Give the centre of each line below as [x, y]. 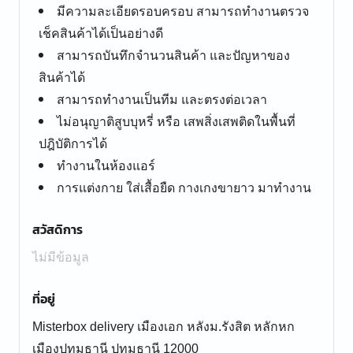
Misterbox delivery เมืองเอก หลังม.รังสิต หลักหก [163, 327]
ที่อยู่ [44, 299]
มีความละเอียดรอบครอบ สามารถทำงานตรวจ [183, 11]
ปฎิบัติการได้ [73, 144]
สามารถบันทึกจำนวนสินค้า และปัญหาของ [173, 56]
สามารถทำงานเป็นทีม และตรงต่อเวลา [162, 100]
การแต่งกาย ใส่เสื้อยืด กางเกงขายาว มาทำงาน [184, 188]
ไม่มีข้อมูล [61, 257]
